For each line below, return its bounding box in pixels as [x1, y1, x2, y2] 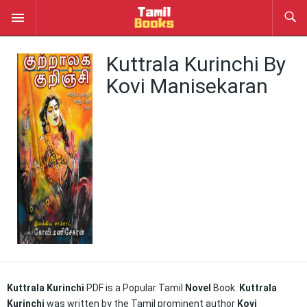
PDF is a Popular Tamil [86, 282, 185, 293]
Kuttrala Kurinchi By [106, 52, 286, 76]
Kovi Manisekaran [106, 74, 268, 98]
